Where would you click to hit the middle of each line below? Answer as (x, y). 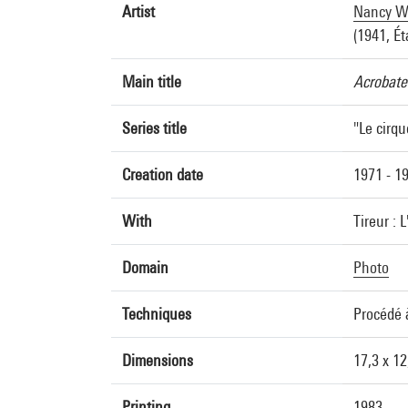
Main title (152, 82)
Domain (145, 267)
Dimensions (158, 360)
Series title (154, 128)
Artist (138, 11)
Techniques (157, 314)
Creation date (163, 174)
